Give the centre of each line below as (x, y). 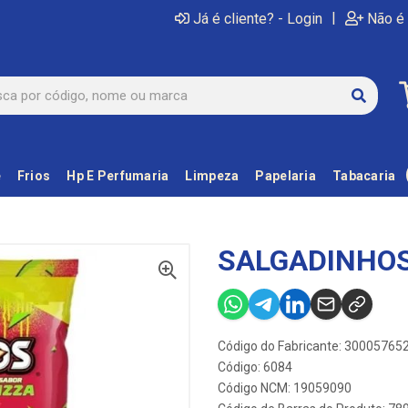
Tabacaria (364, 176)
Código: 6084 (255, 367)
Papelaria (286, 176)
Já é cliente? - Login (258, 19)
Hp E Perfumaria (118, 176)
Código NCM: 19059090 (285, 388)
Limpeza (212, 176)
